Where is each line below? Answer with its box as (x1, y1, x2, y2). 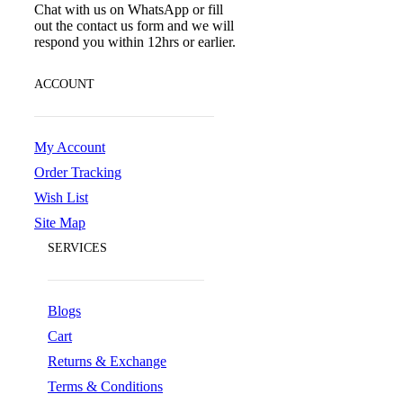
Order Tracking (34, 164, 121, 180)
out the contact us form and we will (34, 18, 234, 34)
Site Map (34, 214, 85, 230)
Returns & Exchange (48, 353, 166, 369)
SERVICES (48, 241, 107, 255)
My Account (34, 139, 105, 155)
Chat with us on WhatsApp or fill (34, 2, 223, 18)
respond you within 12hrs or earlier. (34, 34, 236, 50)
